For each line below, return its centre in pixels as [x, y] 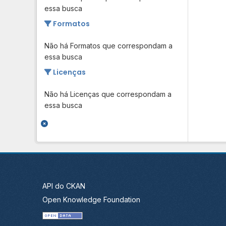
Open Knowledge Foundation [91, 200]
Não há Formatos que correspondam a [108, 45]
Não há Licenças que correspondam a [108, 94]
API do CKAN [64, 186]
